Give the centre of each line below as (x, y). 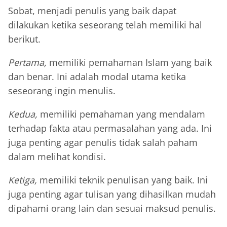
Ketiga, (23, 180)
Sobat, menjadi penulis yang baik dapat (92, 10)
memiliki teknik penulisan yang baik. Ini (122, 180)
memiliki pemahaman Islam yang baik (130, 62)
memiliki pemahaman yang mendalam (121, 114)
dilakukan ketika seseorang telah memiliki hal (105, 25)
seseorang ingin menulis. (63, 90)
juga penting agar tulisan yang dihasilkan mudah (112, 194)
